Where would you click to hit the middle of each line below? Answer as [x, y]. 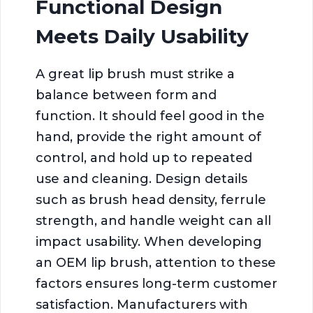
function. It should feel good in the [150, 116]
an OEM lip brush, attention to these [156, 262]
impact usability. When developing [149, 241]
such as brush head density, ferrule [151, 199]
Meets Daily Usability [142, 36]
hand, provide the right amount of [148, 137]
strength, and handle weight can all [153, 220]
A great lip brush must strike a [135, 74]
